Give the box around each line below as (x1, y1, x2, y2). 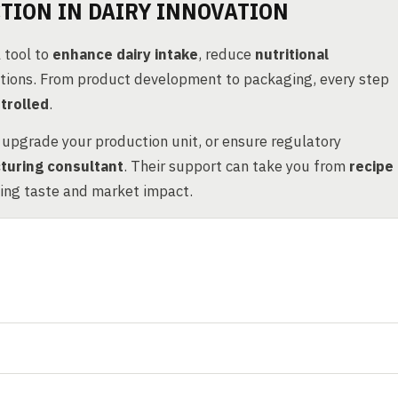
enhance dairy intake (52, 44, 198, 64)
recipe (349, 156, 394, 176)
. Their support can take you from (123, 156, 349, 176)
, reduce (198, 44, 255, 64)
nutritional (255, 44, 329, 64)
